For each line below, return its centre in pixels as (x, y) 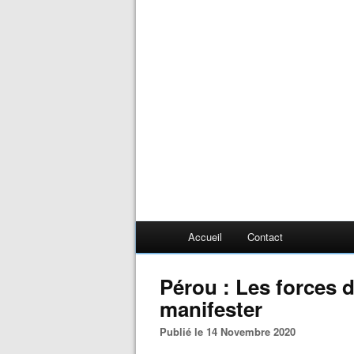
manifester (211, 309)
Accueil (205, 237)
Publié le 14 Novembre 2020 (231, 331)
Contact (265, 237)
